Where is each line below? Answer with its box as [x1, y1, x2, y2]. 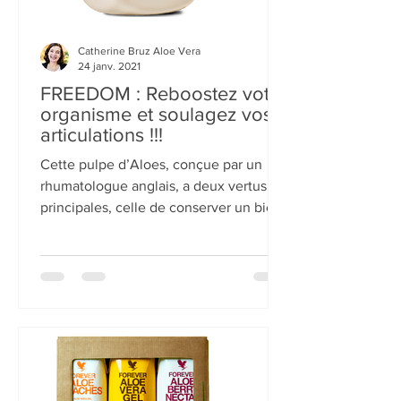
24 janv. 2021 [78, 180, 141, 193]
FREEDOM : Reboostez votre [40, 204, 286, 225]
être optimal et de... [40, 342, 162, 357]
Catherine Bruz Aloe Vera [78, 166, 200, 178]
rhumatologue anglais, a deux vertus [40, 299, 183, 314]
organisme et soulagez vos [40, 225, 272, 245]
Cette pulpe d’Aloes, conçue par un [40, 277, 262, 293]
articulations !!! [40, 245, 163, 266]
